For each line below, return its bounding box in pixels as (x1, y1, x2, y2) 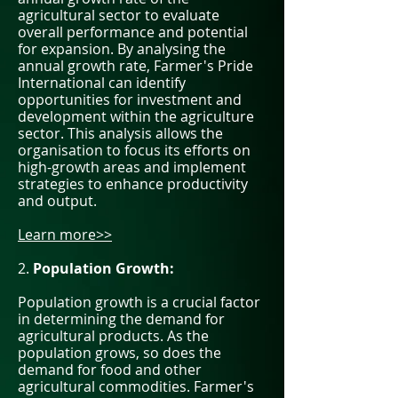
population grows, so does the (18, 343, 221, 362)
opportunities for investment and (18, 90, 242, 109)
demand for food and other (18, 360, 202, 379)
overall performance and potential (18, 22, 248, 42)
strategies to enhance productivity (18, 174, 248, 194)
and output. (18, 191, 97, 211)
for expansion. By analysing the (18, 39, 226, 59)
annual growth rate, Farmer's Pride (18, 56, 253, 76)
